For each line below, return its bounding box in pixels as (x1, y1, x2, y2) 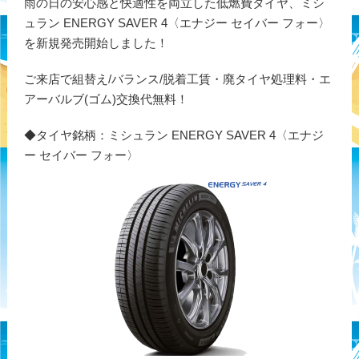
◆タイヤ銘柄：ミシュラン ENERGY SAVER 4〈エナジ (23, 128, 324, 142)
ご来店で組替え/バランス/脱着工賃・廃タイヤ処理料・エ (23, 72, 331, 86)
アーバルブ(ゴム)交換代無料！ (23, 92, 188, 106)
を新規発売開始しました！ (23, 36, 168, 50)
